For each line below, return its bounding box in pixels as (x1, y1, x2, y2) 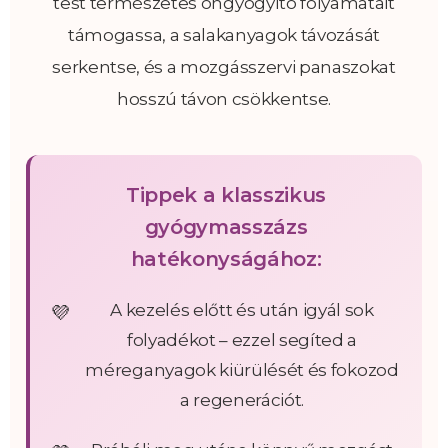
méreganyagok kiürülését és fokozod (85, 359, 399, 380)
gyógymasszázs (144, 214, 308, 239)
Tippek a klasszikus (126, 182, 326, 207)
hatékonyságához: (130, 246, 322, 271)
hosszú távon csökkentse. (116, 88, 332, 109)
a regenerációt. (179, 389, 305, 410)
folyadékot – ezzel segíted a (126, 329, 358, 350)
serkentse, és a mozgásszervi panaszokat (52, 56, 396, 77)
